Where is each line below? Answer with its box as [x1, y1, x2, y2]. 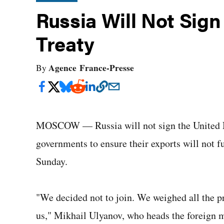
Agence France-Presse [48, 61, 134, 74]
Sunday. [36, 154, 67, 168]
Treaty [36, 29, 94, 57]
